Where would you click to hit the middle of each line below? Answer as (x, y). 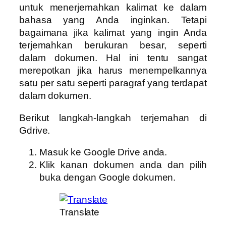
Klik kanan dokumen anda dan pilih (123, 165)
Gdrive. (35, 130)
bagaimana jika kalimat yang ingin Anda (113, 33)
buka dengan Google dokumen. (108, 178)
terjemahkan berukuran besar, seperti (113, 45)
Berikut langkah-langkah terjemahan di (113, 118)
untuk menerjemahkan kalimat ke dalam (113, 8)
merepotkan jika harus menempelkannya (113, 71)
